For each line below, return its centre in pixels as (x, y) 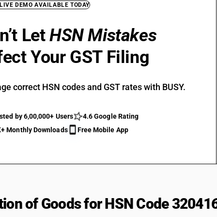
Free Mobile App (103, 130)
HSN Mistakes (103, 35)
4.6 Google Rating (111, 116)
